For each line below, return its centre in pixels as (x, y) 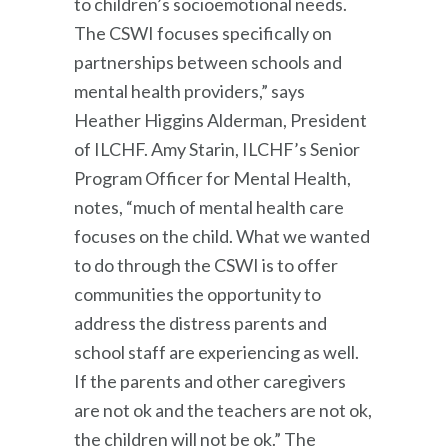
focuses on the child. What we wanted (222, 235)
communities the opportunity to (197, 293)
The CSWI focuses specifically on (203, 32)
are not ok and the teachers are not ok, (223, 409)
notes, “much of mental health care (209, 206)
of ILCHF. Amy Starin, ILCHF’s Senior (217, 148)
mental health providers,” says (189, 90)
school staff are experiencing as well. (216, 351)
